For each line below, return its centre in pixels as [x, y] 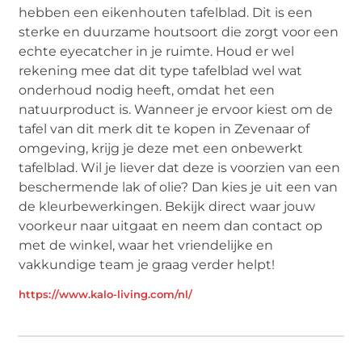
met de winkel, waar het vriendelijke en [146, 246]
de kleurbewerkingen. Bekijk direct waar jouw [167, 207]
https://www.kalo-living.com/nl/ [106, 294]
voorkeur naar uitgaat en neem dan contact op [171, 226]
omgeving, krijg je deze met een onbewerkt [161, 149]
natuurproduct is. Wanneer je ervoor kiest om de [176, 110]
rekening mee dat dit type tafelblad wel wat [161, 71]
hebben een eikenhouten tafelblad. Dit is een [166, 13]
